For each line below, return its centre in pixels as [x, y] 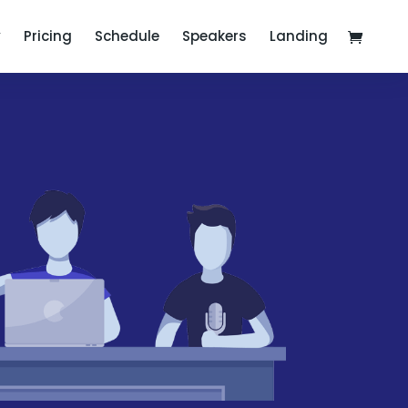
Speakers [214, 36]
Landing [299, 36]
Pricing [48, 36]
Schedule [127, 36]
